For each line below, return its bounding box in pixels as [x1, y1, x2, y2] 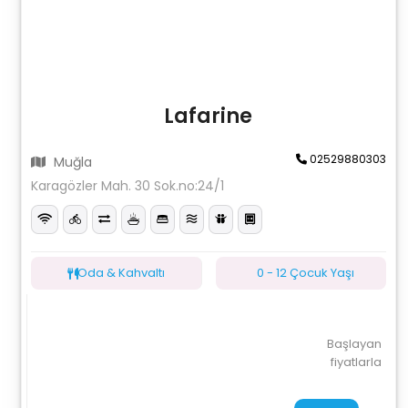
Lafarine [164, 102, 253, 130]
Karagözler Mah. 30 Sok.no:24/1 [31, 177, 225, 195]
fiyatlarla [330, 353, 382, 371]
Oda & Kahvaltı [77, 264, 166, 281]
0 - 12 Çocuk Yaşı [256, 264, 354, 281]
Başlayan [326, 335, 382, 352]
